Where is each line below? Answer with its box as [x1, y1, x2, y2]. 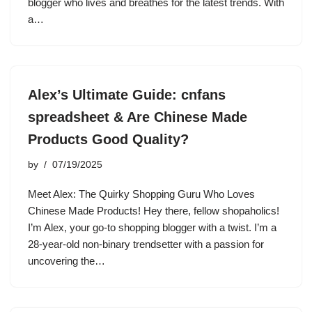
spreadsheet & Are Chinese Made [28, 109, 247, 125]
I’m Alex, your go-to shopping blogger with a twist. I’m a [28, 221, 276, 233]
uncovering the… [28, 255, 108, 267]
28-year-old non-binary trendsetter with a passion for [28, 238, 264, 250]
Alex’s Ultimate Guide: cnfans [28, 87, 226, 102]
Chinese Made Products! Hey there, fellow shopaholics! [28, 205, 279, 217]
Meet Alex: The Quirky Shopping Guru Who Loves [28, 188, 255, 200]
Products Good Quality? [28, 132, 189, 147]
